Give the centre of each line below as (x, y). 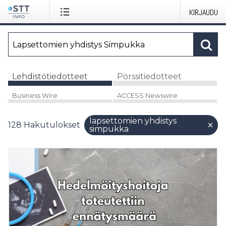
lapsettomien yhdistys (133, 121)
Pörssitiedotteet (149, 76)
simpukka (109, 129)
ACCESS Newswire (147, 95)
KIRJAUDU (204, 12)
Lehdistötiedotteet (50, 76)
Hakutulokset (52, 125)
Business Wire (35, 95)
